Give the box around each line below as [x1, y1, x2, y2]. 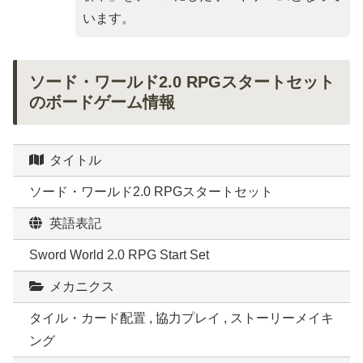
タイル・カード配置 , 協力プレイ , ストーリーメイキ [29, 311, 334, 326]
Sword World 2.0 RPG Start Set [29, 248, 209, 263]
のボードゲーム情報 [29, 93, 175, 112]
